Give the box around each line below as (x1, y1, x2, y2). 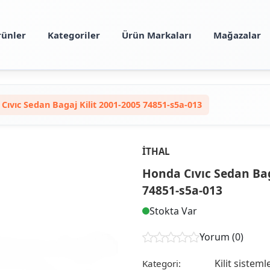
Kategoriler (47, 28, 100, 41)
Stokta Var (149, 204, 197, 218)
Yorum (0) (199, 230, 243, 244)
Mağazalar (213, 28, 261, 41)
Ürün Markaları (121, 28, 192, 41)
